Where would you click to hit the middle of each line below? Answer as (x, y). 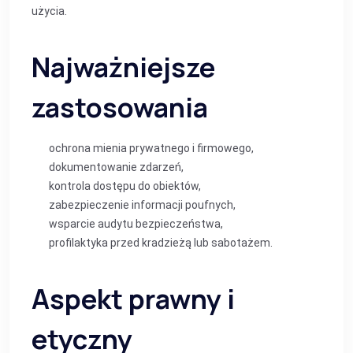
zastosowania (120, 107)
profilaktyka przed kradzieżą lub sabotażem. (161, 243)
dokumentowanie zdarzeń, (116, 167)
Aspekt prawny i (133, 299)
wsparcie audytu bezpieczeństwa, (136, 224)
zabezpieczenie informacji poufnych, (142, 205)
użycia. (49, 11)
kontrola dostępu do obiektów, (125, 186)
